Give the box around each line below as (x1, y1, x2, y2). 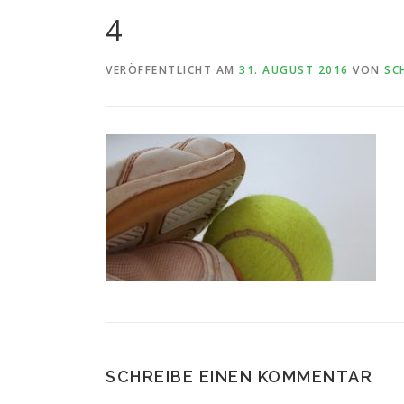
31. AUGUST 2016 (239, 61, 349, 78)
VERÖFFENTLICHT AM (106, 61, 239, 78)
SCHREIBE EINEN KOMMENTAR (106, 366, 372, 386)
